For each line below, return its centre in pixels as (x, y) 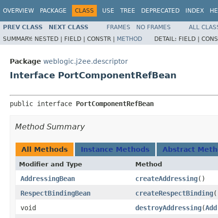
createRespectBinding (174, 193)
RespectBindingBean (55, 193)
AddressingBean (48, 179)
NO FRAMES (154, 27)
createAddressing (166, 179)
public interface (43, 104)
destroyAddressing (168, 208)
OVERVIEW (18, 11)
